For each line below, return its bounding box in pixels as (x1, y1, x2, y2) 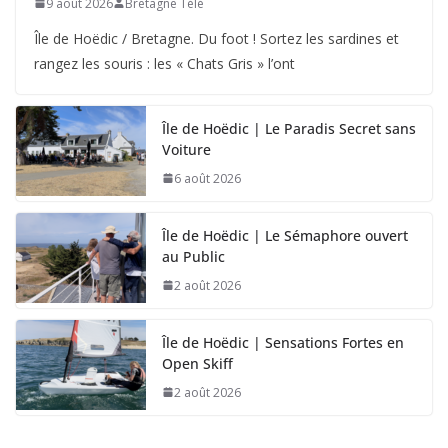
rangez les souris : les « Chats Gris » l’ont (34, 53, 295, 73)
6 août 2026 (174, 169, 241, 187)
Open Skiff (162, 353, 233, 373)
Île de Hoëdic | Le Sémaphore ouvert (162, 225, 408, 245)
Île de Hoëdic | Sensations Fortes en (162, 332, 404, 352)
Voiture (162, 139, 211, 159)
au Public (162, 246, 225, 266)
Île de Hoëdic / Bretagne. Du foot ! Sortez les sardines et (34, 28, 399, 48)
